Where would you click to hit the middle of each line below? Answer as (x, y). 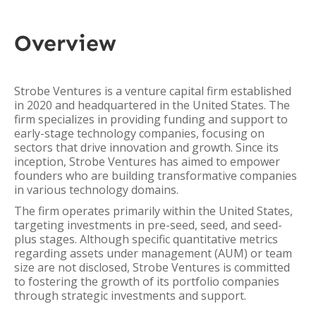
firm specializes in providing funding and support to (151, 119)
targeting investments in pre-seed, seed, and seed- (148, 225)
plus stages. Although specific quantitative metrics (146, 239)
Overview (65, 43)
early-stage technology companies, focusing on (139, 133)
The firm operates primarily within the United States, (153, 211)
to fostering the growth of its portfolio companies (147, 281)
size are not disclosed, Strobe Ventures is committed (152, 267)
